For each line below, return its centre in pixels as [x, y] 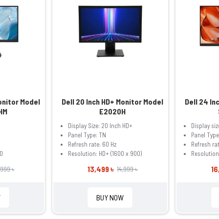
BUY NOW [110, 197]
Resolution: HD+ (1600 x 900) [105, 154]
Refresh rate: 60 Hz [92, 144]
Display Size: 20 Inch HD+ [100, 126]
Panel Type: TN [87, 135]
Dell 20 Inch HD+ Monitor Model [113, 102]
